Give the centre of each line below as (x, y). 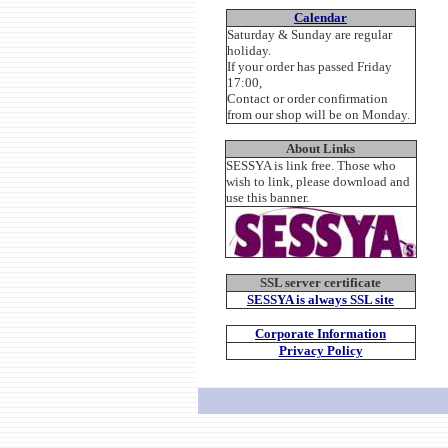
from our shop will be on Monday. (318, 114)
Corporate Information (320, 333)
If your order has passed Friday (309, 66)
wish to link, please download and (317, 181)
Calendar (320, 17)
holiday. (248, 50)
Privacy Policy (320, 350)
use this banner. (267, 197)
